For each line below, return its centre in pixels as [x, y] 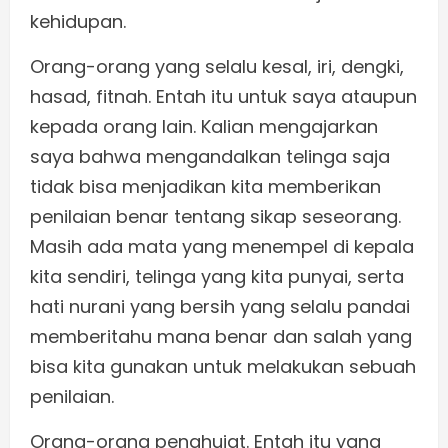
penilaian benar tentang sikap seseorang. [215, 217]
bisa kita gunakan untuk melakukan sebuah [223, 367]
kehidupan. [78, 22]
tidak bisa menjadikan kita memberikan [205, 187]
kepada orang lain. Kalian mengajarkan [204, 127]
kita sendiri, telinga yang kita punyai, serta [217, 277]
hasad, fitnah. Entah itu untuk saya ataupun [223, 97]
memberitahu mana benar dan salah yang [221, 337]
